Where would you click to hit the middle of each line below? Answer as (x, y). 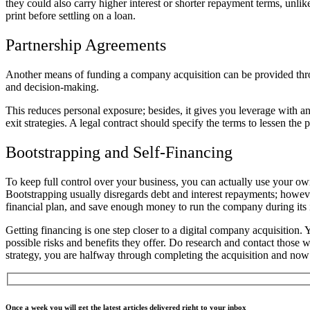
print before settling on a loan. (71, 16)
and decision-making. (52, 86)
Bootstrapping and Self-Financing (119, 152)
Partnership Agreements (86, 45)
